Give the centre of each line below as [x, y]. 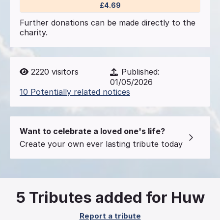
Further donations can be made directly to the [108, 22]
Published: [139, 71]
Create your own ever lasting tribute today [101, 144]
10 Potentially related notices [75, 92]
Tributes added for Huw [117, 197]
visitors [64, 71]
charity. [34, 32]
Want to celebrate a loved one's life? [92, 131]
